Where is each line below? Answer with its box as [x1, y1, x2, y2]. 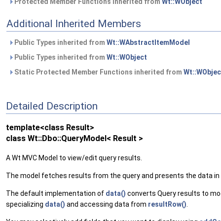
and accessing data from [65, 200, 148, 208]
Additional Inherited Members [6, 18, 141, 30]
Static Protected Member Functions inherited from [13, 68, 184, 76]
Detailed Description [6, 100, 98, 112]
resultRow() [148, 200, 186, 208]
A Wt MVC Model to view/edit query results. [6, 153, 142, 162]
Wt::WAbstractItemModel [107, 38, 190, 46]
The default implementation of [6, 189, 106, 197]
